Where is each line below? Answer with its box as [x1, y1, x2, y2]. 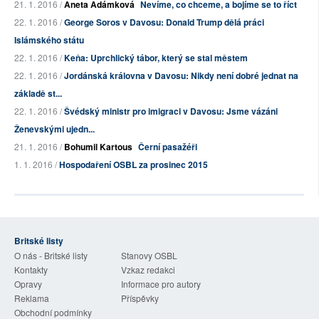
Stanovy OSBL [121, 249, 177, 262]
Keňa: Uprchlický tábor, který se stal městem [64, 51, 248, 65]
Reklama [14, 292, 49, 305]
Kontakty [14, 263, 48, 276]
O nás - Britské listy [14, 249, 88, 262]
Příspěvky [121, 292, 159, 305]
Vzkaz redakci [121, 263, 175, 276]
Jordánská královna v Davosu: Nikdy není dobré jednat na [64, 69, 298, 83]
